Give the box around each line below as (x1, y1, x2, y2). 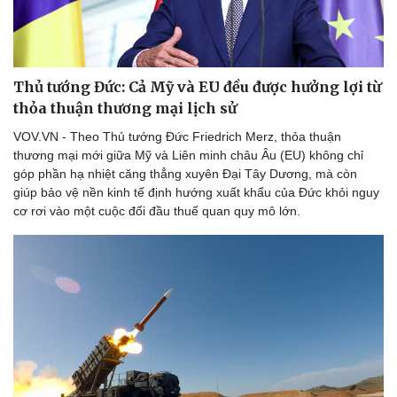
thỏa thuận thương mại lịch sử (13, 99, 237, 118)
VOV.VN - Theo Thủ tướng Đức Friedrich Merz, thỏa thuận (13, 129, 341, 144)
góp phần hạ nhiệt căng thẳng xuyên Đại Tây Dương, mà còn (13, 167, 357, 182)
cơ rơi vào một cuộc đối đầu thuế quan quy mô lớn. (13, 204, 300, 219)
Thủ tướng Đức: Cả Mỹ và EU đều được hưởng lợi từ (13, 78, 381, 97)
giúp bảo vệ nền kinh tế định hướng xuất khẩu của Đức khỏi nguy (13, 185, 379, 200)
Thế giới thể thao (19, 356, 114, 371)
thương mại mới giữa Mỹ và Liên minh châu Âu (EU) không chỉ (13, 148, 363, 163)
